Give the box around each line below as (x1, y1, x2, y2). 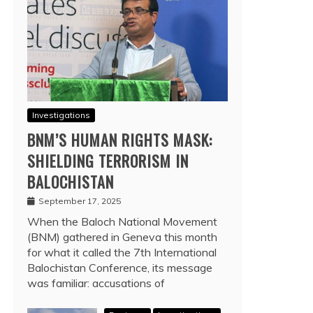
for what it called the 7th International (27, 245, 217, 259)
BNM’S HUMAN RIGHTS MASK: (27, 128, 212, 151)
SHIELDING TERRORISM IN (27, 149, 189, 172)
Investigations (32, 109, 90, 120)
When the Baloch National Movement (27, 214, 217, 228)
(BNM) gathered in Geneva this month (27, 229, 217, 244)
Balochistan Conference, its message (27, 260, 212, 275)
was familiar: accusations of (27, 275, 165, 290)
